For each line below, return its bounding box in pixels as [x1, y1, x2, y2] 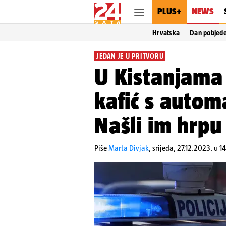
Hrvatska [152, 29, 180, 37]
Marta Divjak [108, 144, 149, 152]
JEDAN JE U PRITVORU [96, 52, 164, 60]
